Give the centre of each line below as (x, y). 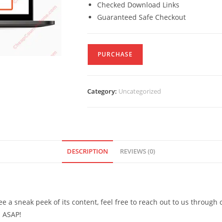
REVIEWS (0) (138, 151)
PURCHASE (115, 54)
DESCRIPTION (87, 151)
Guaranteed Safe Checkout (141, 17)
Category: (103, 91)
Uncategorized (140, 91)
